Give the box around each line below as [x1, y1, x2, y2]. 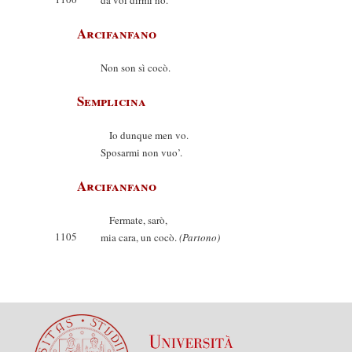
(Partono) [179, 230, 220, 244]
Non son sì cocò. [101, 60, 170, 75]
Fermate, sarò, [101, 213, 167, 227]
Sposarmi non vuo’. [101, 145, 182, 159]
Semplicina [77, 91, 146, 111]
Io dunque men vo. [101, 128, 189, 142]
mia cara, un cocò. [101, 230, 179, 244]
